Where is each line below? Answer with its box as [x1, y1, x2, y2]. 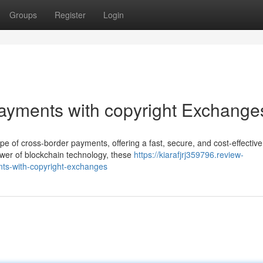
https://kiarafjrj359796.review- [134, 149, 244, 160]
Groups [9, 9, 37, 21]
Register [55, 9, 86, 21]
